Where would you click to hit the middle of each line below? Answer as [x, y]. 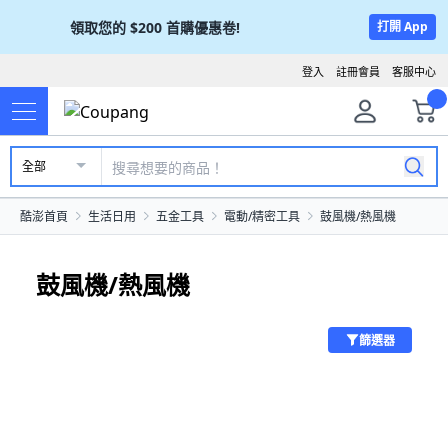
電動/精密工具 [262, 216]
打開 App [402, 26]
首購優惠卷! [203, 27]
